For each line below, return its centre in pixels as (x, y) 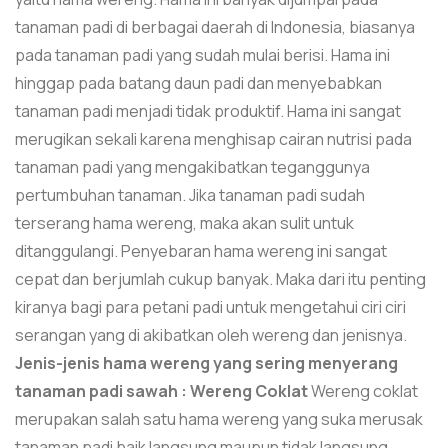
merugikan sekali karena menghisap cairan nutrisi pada (213, 138)
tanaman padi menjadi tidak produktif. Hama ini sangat (208, 110)
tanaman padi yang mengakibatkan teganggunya (192, 166)
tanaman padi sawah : (101, 390)
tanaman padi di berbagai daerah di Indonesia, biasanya (215, 26)
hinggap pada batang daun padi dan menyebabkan (198, 82)
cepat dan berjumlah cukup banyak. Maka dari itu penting (220, 278)
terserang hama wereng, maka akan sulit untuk (184, 222)
